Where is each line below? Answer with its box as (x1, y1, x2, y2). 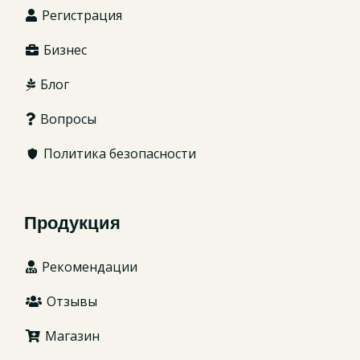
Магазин (42, 326, 100, 345)
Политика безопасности (40, 144, 196, 162)
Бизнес (40, 40, 87, 59)
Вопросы (37, 109, 96, 128)
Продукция (24, 212, 121, 235)
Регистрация (39, 6, 122, 24)
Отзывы (43, 292, 97, 310)
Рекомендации (39, 257, 137, 276)
